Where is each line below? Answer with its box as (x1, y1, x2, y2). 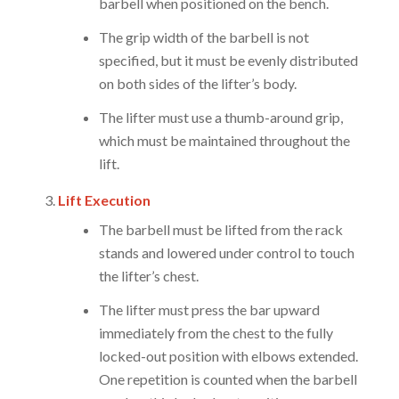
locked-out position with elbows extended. (98, 347, 358, 365)
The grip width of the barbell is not (98, 28, 309, 46)
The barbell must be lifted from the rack (98, 221, 343, 239)
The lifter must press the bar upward (98, 301, 320, 319)
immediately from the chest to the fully (98, 324, 333, 342)
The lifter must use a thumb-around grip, (98, 109, 343, 126)
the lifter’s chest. (98, 267, 199, 285)
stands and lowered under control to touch (98, 244, 354, 262)
